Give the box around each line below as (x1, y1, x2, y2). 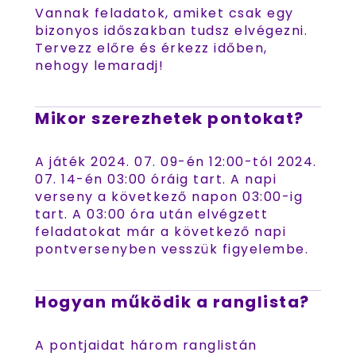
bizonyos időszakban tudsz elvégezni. (35, 21, 308, 40)
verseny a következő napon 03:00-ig (35, 188, 303, 206)
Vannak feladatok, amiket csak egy (35, 4, 294, 22)
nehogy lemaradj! (35, 56, 164, 75)
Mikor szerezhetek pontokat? (35, 107, 304, 130)
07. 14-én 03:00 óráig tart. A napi (35, 170, 277, 188)
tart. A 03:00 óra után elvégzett (35, 205, 268, 223)
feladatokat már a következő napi (35, 222, 286, 241)
